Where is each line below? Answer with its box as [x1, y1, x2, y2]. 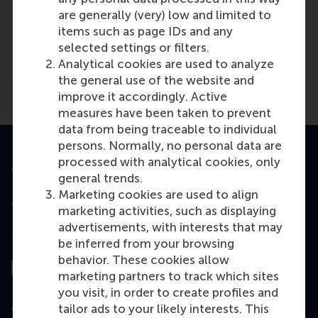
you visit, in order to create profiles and [58, 285, 278, 300]
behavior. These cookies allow [58, 253, 229, 268]
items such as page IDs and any [58, 24, 233, 39]
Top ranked [11, 230, 78, 244]
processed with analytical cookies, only [58, 155, 280, 170]
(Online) [143, 39, 190, 54]
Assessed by [11, 300, 80, 314]
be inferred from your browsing [58, 236, 234, 251]
